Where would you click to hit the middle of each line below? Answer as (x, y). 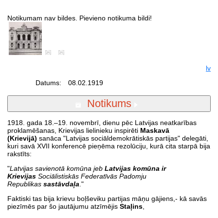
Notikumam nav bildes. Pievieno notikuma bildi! (80, 18)
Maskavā (155, 130)
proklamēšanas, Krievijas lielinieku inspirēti (74, 130)
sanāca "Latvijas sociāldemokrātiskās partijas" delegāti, (123, 138)
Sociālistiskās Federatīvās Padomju (92, 176)
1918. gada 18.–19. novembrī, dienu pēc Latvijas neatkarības (102, 122)
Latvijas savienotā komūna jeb (57, 168)
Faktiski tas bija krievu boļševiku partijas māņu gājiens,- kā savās (107, 198)
